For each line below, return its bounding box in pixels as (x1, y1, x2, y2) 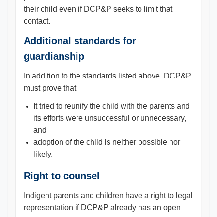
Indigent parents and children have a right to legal (24, 191, 193, 200)
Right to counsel (24, 170, 100, 181)
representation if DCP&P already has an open (24, 203, 181, 212)
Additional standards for (24, 35, 136, 46)
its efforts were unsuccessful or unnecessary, (33, 114, 186, 122)
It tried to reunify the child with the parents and (33, 102, 190, 110)
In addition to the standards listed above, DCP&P (24, 72, 191, 80)
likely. (33, 150, 53, 158)
